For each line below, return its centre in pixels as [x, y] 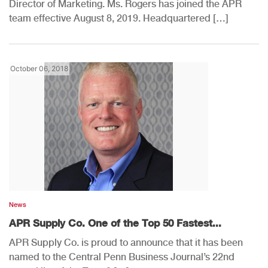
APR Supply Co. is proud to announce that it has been [126, 242]
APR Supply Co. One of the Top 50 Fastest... [115, 223]
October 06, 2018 [39, 68]
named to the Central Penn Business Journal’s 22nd [122, 257]
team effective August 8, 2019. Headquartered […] [119, 18]
